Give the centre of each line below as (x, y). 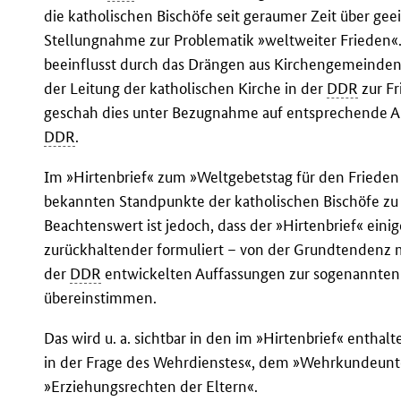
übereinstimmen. (101, 298)
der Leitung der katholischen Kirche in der (186, 89)
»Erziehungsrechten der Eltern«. (151, 387)
